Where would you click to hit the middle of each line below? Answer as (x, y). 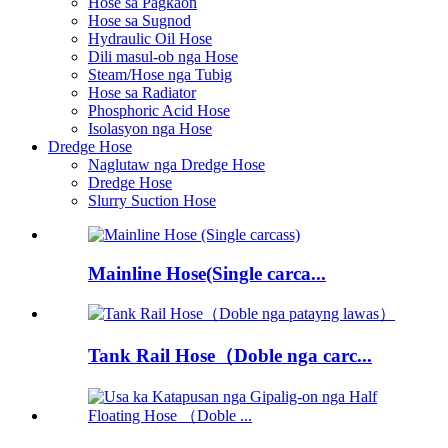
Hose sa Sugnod (139, 21)
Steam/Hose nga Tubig (160, 75)
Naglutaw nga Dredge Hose (176, 165)
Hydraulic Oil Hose (150, 39)
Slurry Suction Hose (152, 201)
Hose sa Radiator (142, 93)
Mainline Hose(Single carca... (207, 273)
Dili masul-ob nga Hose (163, 57)
